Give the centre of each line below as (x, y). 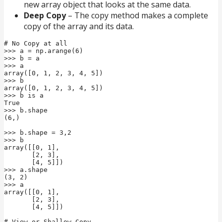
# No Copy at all (36, 43)
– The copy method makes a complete (138, 15)
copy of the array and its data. (79, 26)
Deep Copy (46, 15)
